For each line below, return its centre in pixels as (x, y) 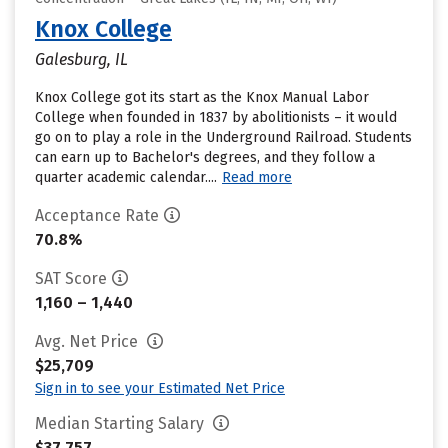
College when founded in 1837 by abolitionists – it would (216, 117)
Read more (257, 177)
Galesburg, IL (81, 59)
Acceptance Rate (97, 215)
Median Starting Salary (121, 423)
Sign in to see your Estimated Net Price (160, 388)
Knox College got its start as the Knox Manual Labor (202, 97)
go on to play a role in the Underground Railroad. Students (223, 137)
